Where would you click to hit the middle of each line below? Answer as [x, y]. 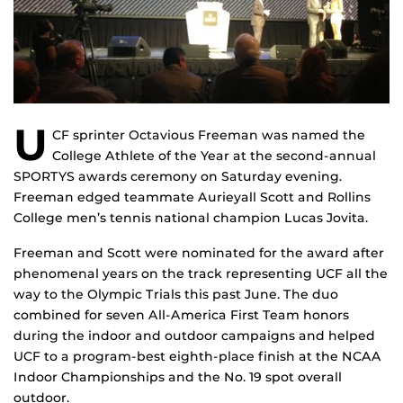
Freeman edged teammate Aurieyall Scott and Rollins [192, 197]
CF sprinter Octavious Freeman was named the [209, 134]
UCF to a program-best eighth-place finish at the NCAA [197, 356]
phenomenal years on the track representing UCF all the [201, 273]
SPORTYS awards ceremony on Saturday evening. [178, 176]
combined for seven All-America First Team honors [181, 314]
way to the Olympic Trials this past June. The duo [176, 294]
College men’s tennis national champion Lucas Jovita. [191, 217]
